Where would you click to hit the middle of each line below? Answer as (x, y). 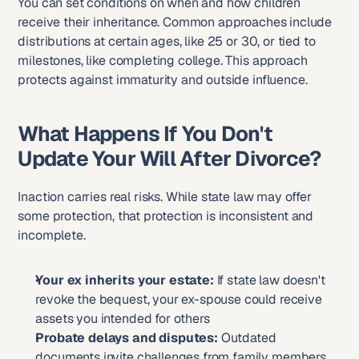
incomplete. (52, 235)
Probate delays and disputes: (127, 338)
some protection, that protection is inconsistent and (166, 216)
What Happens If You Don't (145, 134)
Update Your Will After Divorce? (169, 159)
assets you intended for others (123, 319)
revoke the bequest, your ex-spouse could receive (179, 299)
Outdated (247, 338)
